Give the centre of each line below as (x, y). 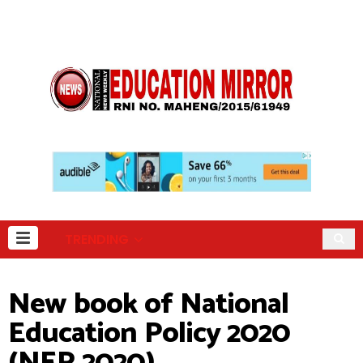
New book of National (148, 304)
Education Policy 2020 (149, 333)
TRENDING (97, 239)
